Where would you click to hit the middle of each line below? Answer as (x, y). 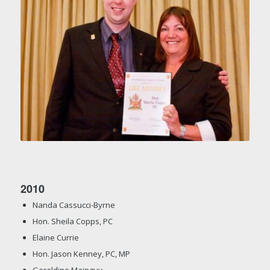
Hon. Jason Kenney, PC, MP (81, 253)
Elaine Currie (55, 237)
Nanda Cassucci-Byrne (74, 205)
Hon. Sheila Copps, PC (72, 221)
